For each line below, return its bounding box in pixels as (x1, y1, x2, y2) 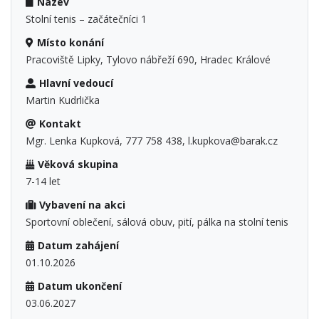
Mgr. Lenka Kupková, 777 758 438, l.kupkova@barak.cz (26, 133, 278, 147)
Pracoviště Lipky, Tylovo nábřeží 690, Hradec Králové (26, 52, 271, 66)
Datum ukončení (37, 278, 122, 293)
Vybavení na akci (38, 197, 125, 211)
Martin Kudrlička (26, 93, 100, 107)
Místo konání (36, 35, 104, 49)
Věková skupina (37, 157, 118, 171)
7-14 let (26, 174, 61, 188)
